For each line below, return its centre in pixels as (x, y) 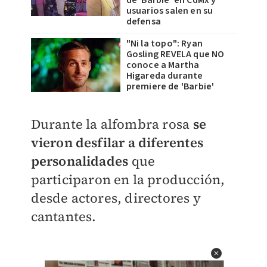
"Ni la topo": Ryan (164, 44)
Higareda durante (164, 76)
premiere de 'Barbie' (170, 86)
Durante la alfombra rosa (110, 124)
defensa (143, 21)
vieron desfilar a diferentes (117, 142)
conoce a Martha (163, 65)
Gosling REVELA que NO (175, 54)
